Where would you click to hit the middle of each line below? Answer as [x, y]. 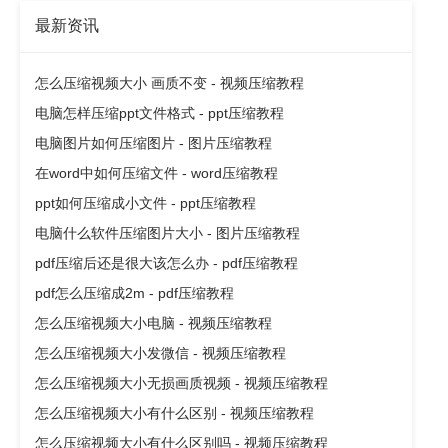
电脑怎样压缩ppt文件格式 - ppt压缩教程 [159, 113]
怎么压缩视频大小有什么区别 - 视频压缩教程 [174, 413]
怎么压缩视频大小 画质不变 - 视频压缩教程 [169, 83]
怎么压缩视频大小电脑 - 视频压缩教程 [153, 323]
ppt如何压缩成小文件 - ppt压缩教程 [145, 203]
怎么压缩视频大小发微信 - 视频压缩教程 [160, 353]
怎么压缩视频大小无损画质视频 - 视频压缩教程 [181, 383]
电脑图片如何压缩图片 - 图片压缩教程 [153, 143]
